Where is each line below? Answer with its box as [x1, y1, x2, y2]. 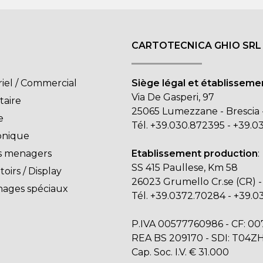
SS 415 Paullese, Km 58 [131, 161, 238, 173]
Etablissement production [131, 147, 258, 159]
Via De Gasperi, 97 [131, 91, 214, 103]
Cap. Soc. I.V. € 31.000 [131, 246, 229, 258]
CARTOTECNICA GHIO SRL [131, 39, 261, 51]
